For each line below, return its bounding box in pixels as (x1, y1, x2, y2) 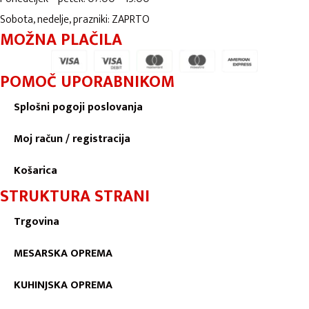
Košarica (14, 161, 57, 180)
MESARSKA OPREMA (14, 243, 112, 263)
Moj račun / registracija (14, 129, 130, 148)
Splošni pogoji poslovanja (14, 97, 143, 117)
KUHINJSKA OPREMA (14, 275, 112, 295)
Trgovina (14, 212, 59, 231)
